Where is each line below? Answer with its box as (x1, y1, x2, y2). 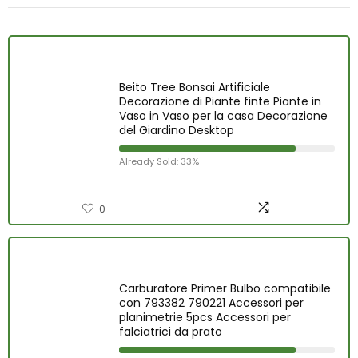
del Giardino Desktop (119, 122, 234, 138)
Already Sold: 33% (119, 155, 199, 168)
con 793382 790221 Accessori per (119, 295, 304, 311)
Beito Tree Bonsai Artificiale (119, 79, 270, 95)
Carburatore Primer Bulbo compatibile (119, 280, 331, 296)
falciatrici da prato (119, 324, 222, 340)
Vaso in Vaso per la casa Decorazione (119, 108, 328, 124)
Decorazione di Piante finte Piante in (119, 93, 321, 109)
